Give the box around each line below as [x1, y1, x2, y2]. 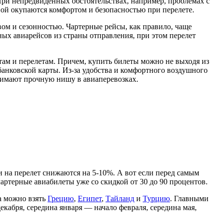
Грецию [48, 194, 74, 203]
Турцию [143, 194, 170, 203]
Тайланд [106, 194, 134, 203]
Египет [78, 194, 102, 203]
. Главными [170, 194, 209, 203]
